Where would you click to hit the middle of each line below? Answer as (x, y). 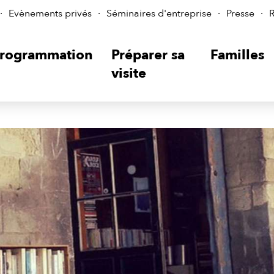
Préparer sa (148, 55)
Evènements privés (50, 13)
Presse (240, 13)
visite (128, 73)
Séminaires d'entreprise (159, 13)
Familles (238, 55)
